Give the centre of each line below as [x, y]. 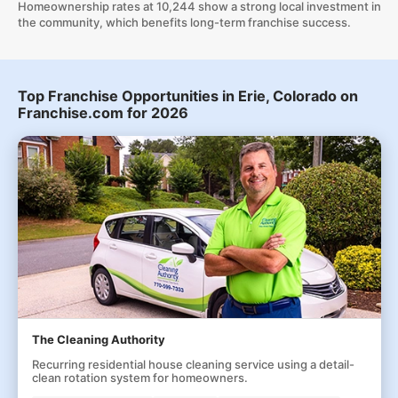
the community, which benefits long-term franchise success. [184, 22]
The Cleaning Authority [98, 339]
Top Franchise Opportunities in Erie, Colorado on [187, 96]
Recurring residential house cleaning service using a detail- [193, 364]
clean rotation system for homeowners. [139, 378]
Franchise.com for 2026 [103, 113]
